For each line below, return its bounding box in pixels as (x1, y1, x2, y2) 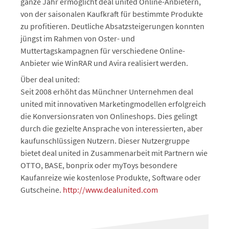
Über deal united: (20, 74, 80, 84)
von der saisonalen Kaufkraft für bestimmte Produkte (20, 9, 203, 19)
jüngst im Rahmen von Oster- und (20, 33, 135, 43)
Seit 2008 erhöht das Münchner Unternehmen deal (20, 86, 193, 97)
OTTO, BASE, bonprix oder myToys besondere (20, 160, 177, 170)
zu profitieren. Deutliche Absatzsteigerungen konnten (20, 21, 204, 31)
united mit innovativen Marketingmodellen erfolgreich (20, 99, 206, 109)
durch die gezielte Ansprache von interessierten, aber (20, 123, 203, 133)
